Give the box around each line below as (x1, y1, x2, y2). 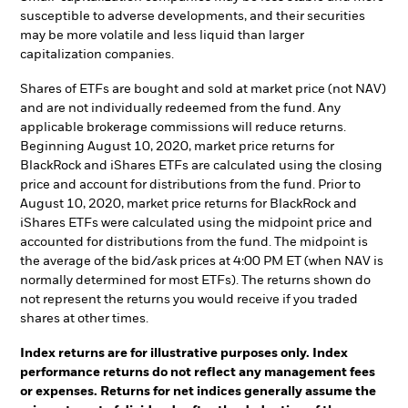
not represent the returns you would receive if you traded (20, 293, 358, 306)
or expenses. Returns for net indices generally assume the (20, 384, 376, 398)
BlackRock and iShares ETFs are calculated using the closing (20, 159, 382, 172)
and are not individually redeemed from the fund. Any (20, 102, 341, 115)
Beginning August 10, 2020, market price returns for (20, 140, 334, 153)
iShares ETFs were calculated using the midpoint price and (20, 217, 372, 229)
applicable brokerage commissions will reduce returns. (20, 121, 346, 134)
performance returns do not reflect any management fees (20, 365, 375, 379)
